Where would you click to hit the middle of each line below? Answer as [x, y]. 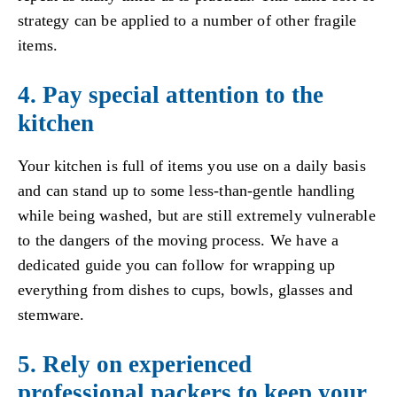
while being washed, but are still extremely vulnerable [197, 215]
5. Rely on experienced [135, 364]
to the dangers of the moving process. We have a [179, 240]
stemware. [51, 314]
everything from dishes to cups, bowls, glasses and [185, 289]
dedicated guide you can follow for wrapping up [177, 265]
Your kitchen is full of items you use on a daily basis [192, 165]
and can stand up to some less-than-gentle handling [186, 190]
